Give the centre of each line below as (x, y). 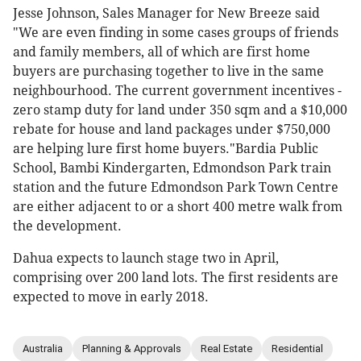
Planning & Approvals (132, 349)
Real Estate (226, 349)
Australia (43, 349)
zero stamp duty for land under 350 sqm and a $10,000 (180, 110)
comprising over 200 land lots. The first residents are (176, 277)
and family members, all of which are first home (162, 52)
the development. (67, 226)
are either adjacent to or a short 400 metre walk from (178, 206)
